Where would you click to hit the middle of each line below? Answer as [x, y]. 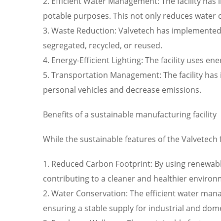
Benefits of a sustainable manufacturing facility [130, 114]
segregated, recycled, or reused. [103, 45]
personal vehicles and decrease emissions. [122, 90]
